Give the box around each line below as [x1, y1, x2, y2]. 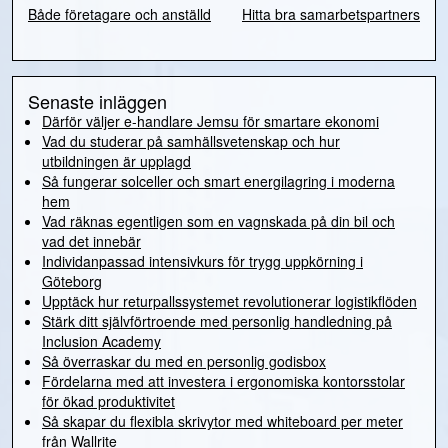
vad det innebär [42, 231, 141, 252]
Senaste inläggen [28, 88, 167, 115]
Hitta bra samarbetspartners [242, 4, 420, 25]
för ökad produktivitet [42, 391, 175, 412]
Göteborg [42, 271, 102, 292]
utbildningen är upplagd [42, 151, 191, 172]
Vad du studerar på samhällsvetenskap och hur [42, 131, 340, 152]
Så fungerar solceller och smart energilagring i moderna [42, 171, 395, 192]
